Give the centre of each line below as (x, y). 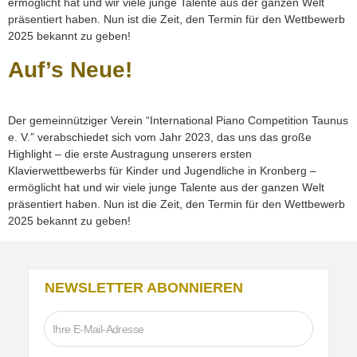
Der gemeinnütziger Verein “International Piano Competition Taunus (178, 120)
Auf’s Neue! (70, 69)
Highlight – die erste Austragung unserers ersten (130, 153)
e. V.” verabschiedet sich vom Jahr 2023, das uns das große (160, 137)
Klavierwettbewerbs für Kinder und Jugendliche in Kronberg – (162, 170)
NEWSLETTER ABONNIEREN (144, 288)
